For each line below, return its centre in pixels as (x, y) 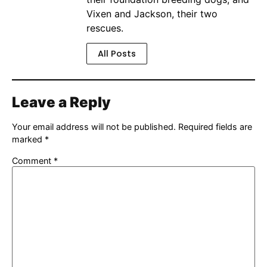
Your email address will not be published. (94, 126)
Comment (33, 161)
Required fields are (215, 126)
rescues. (105, 28)
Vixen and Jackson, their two (152, 14)
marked (28, 139)
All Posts (117, 53)
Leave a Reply (61, 102)
